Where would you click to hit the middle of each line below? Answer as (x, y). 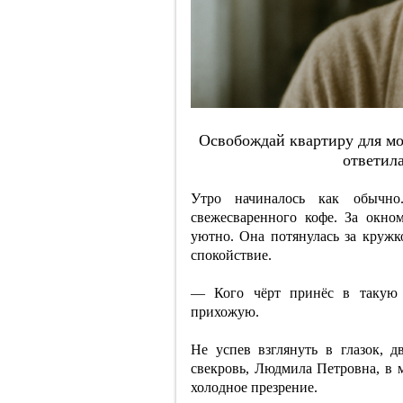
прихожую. (225, 312)
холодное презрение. (254, 387)
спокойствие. (231, 255)
